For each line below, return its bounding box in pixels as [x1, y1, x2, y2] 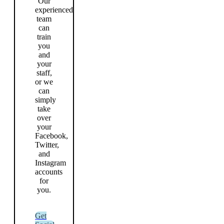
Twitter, [35, 140, 59, 149]
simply [35, 95, 56, 104]
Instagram [35, 158, 66, 167]
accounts [35, 167, 62, 176]
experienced [35, 5, 73, 14]
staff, [36, 68, 52, 77]
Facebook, [35, 131, 68, 140]
